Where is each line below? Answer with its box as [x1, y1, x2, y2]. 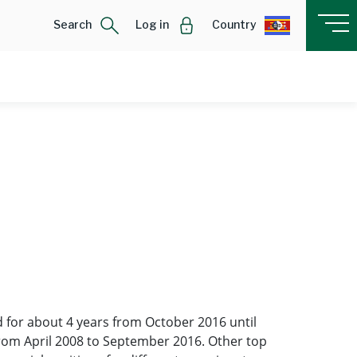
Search [53, 18, 92, 31]
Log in [135, 18, 169, 31]
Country [212, 18, 257, 31]
